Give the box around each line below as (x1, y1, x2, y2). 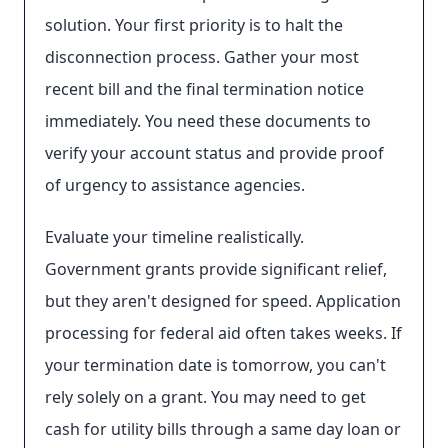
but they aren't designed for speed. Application (45, 290, 401, 312)
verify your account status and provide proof (45, 142, 384, 164)
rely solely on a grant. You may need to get (45, 386, 366, 408)
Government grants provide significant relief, (45, 258, 387, 280)
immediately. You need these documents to (45, 110, 371, 132)
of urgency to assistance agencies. (45, 174, 305, 196)
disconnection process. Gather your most (45, 46, 359, 68)
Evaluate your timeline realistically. (45, 226, 304, 248)
